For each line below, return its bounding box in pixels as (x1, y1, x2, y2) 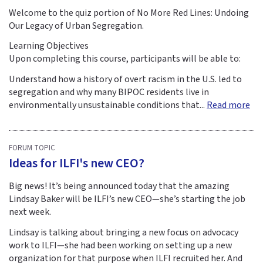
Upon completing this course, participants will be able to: (9, 52, 241, 66)
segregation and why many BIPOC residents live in (9, 86, 209, 99)
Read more (207, 99, 250, 112)
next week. (9, 205, 51, 219)
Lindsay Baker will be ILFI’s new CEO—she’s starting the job (9, 193, 245, 206)
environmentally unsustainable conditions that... (9, 99, 207, 112)
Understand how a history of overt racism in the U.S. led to (9, 73, 242, 86)
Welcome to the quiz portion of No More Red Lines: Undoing (9, 6, 249, 19)
